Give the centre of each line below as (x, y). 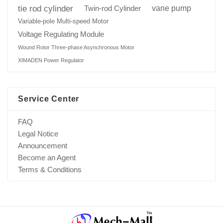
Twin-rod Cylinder (112, 8)
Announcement (43, 145)
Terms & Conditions (50, 169)
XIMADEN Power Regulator (51, 60)
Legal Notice (38, 133)
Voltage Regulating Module (61, 34)
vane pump (171, 8)
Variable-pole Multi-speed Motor (63, 21)
